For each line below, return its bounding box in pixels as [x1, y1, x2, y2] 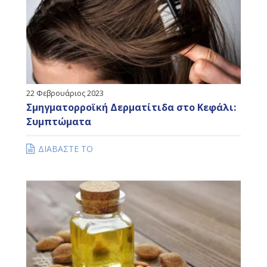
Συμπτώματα [26, 114, 91, 128]
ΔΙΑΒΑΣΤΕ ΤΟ [38, 142, 93, 154]
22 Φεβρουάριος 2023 [26, 88, 104, 98]
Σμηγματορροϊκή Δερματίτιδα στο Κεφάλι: [26, 100, 236, 114]
